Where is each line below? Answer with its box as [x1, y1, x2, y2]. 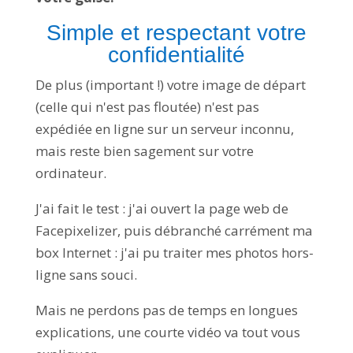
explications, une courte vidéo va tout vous [35, 323, 300, 342]
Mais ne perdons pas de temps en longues [35, 301, 298, 320]
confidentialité [107, 43, 245, 68]
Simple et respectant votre [46, 20, 307, 46]
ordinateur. [35, 164, 106, 183]
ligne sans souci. [35, 266, 137, 284]
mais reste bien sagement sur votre [35, 142, 254, 161]
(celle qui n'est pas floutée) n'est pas [35, 98, 259, 117]
